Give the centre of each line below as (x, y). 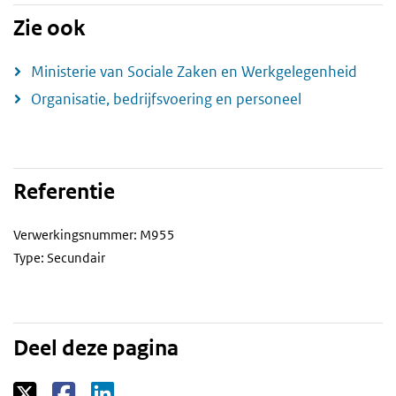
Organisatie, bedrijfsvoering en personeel (166, 99)
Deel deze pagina (96, 348)
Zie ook (49, 28)
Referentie (64, 191)
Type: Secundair (59, 257)
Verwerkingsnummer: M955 (94, 234)
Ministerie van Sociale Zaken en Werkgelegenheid (194, 71)
